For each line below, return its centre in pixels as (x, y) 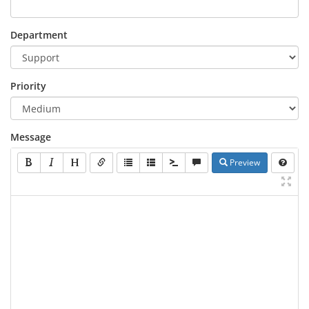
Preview (244, 162)
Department (39, 35)
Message (31, 137)
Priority (28, 86)
